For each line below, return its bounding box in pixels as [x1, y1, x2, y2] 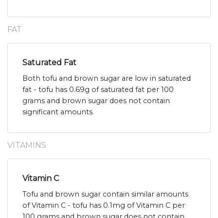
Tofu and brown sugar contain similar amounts [22, 189, 188, 199]
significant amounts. [22, 107, 94, 116]
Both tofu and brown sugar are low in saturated [22, 73, 191, 83]
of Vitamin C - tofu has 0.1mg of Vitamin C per [22, 200, 185, 210]
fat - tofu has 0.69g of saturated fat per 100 [22, 85, 174, 94]
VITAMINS [7, 140, 46, 150]
